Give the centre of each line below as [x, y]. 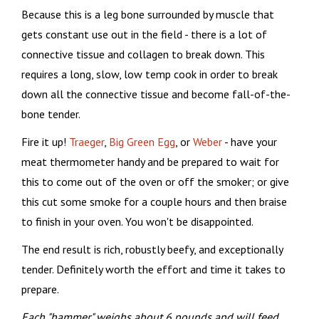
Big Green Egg [142, 141]
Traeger [87, 141]
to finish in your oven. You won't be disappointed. [138, 221]
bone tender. [52, 114]
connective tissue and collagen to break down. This [143, 54]
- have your [250, 141]
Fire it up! [45, 141]
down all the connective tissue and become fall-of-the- [156, 94]
